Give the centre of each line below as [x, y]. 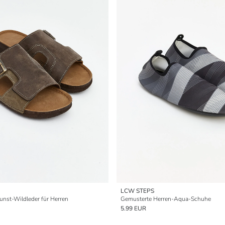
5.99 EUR [133, 208]
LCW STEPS [137, 191]
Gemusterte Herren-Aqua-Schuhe [166, 199]
